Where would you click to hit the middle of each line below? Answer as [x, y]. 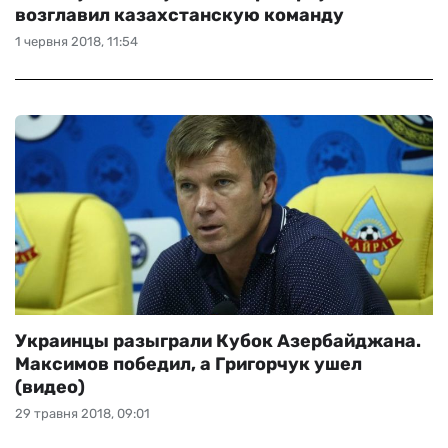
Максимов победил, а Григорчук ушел [188, 364]
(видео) [50, 387]
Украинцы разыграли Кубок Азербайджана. [218, 341]
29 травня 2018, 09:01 [82, 413]
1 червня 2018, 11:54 [76, 41]
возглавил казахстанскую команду [179, 15]
